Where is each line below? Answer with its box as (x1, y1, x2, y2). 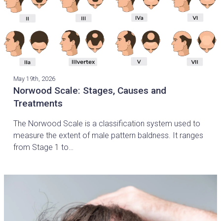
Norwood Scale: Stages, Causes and (13, 85, 167, 97)
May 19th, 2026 (13, 75, 56, 83)
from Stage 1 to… (13, 143, 74, 152)
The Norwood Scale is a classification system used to (13, 119, 201, 129)
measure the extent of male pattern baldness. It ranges (13, 131, 204, 141)
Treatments (13, 98, 63, 110)
